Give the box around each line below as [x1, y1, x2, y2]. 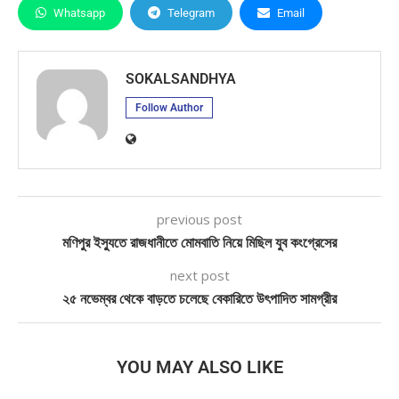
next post [169, 266, 230, 284]
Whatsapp [53, 6, 105, 20]
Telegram [167, 6, 215, 20]
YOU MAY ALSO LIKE [116, 356, 283, 378]
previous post [157, 210, 242, 228]
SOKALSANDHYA [126, 70, 236, 87]
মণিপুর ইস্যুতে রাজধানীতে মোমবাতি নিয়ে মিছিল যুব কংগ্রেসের [62, 234, 337, 251]
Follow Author [135, 102, 203, 114]
